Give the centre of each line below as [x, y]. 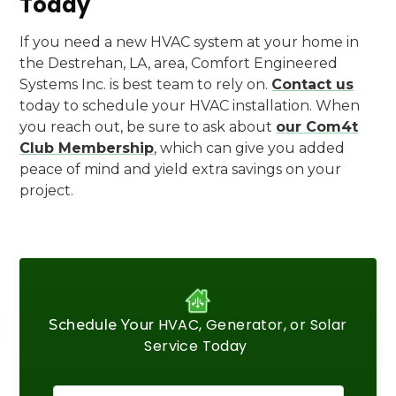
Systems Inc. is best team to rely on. [146, 84]
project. [47, 190]
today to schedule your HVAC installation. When [190, 106]
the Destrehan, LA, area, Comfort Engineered [179, 63]
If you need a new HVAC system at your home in [190, 42]
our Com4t [317, 127]
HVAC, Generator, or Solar [252, 325]
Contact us [313, 84]
